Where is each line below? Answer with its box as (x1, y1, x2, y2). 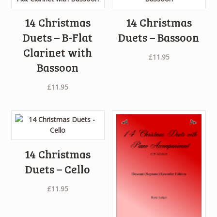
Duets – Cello (25, 161, 91, 176)
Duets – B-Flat (23, 30, 93, 45)
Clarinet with (23, 45, 93, 60)
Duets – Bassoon (118, 30, 200, 45)
